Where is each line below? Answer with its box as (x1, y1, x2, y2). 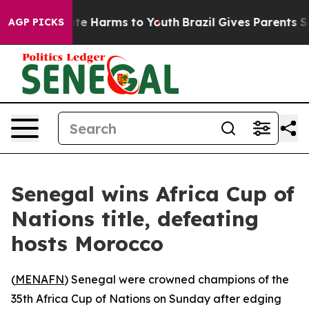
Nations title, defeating (11, 206, 259, 232)
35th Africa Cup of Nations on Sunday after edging (11, 292, 281, 306)
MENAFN (15, 272, 64, 286)
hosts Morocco (11, 230, 163, 257)
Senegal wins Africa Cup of (11, 181, 295, 207)
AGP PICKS (8, 16, 64, 28)
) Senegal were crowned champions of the (64, 272, 289, 286)
